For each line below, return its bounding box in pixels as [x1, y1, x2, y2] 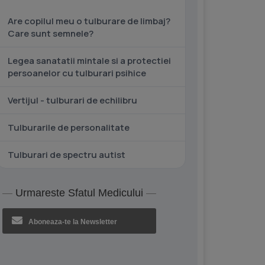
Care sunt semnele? [8, 27, 93, 40]
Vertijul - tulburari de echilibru [8, 94, 137, 106]
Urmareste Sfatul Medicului [15, 187, 143, 199]
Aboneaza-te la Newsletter [28, 218, 117, 226]
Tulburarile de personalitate [8, 121, 130, 134]
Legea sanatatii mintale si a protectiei [8, 54, 171, 67]
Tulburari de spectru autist [8, 148, 125, 161]
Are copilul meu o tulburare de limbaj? [8, 15, 170, 27]
